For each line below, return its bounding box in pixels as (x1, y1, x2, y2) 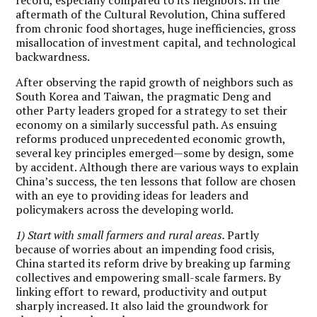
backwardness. (16, 48, 91, 64)
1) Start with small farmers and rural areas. (16, 226, 228, 243)
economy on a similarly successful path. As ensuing (16, 116, 277, 132)
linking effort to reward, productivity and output (16, 283, 268, 299)
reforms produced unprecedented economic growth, (16, 130, 286, 146)
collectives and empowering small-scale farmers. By (16, 269, 282, 285)
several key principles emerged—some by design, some (16, 144, 294, 161)
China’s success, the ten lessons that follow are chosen (16, 173, 296, 189)
